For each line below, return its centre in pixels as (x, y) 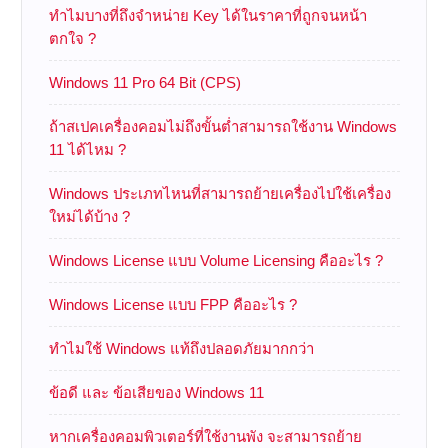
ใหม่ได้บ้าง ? (89, 216)
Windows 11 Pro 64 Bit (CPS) (144, 82)
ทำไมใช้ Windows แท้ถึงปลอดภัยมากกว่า (181, 348)
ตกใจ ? (72, 38)
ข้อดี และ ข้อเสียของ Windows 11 (156, 392)
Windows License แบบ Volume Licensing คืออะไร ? (215, 260)
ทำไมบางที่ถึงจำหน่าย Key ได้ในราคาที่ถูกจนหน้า (207, 15)
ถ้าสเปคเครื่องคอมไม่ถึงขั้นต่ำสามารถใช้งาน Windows (222, 126)
